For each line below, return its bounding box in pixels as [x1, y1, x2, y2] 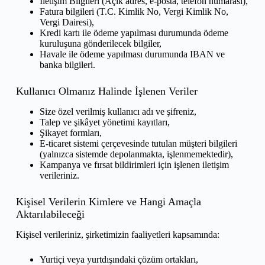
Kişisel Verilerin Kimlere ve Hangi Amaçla [15, 195, 201, 208]
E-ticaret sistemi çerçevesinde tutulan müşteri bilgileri [39, 138, 237, 148]
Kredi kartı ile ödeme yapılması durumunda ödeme [39, 27, 228, 38]
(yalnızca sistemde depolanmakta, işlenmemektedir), [39, 148, 233, 159]
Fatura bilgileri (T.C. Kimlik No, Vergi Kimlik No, [39, 6, 228, 17]
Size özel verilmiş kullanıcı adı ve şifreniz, [39, 106, 196, 117]
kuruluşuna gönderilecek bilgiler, [39, 38, 161, 49]
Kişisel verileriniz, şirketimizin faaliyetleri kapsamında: [15, 230, 219, 240]
